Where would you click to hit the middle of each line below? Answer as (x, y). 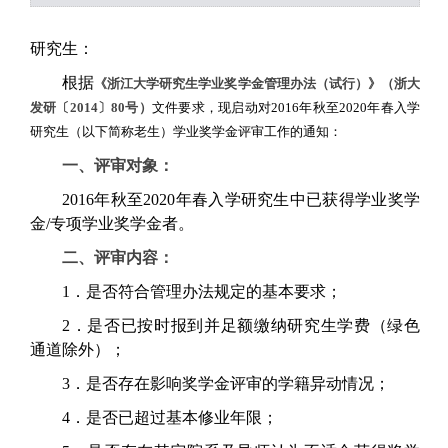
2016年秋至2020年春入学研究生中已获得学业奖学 (241, 200)
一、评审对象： (118, 166)
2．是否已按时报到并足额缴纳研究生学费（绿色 (241, 326)
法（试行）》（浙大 (361, 84)
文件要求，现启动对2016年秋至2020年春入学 (286, 108)
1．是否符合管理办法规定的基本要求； (202, 292)
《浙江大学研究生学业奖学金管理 (192, 84)
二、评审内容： (118, 258)
